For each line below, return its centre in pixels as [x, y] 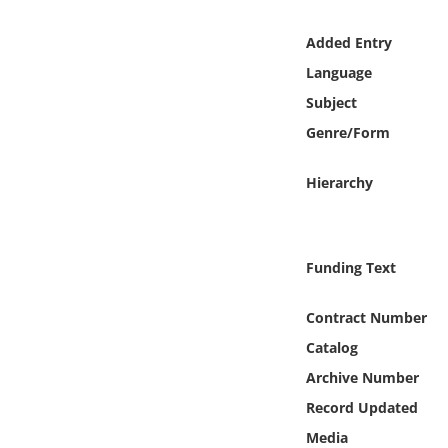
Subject [331, 102]
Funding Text [350, 267]
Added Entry [348, 42]
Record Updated [361, 407]
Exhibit [133, 281]
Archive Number [362, 377]
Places [133, 173]
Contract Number [366, 317]
